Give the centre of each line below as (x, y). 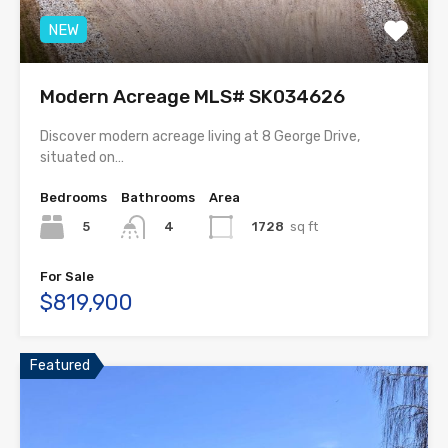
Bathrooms (158, 197)
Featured (60, 366)
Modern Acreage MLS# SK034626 (192, 96)
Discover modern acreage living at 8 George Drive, (200, 136)
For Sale (67, 277)
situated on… (82, 157)
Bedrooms (73, 197)
